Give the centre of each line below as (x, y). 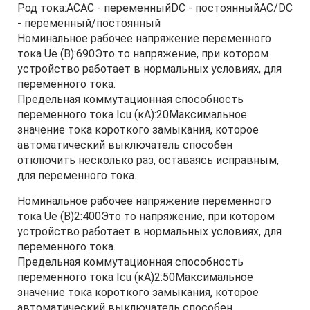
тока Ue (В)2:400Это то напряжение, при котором (146, 216)
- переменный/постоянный (89, 23)
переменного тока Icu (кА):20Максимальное (132, 115)
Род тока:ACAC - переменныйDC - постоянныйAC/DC (155, 8)
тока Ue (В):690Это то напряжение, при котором (143, 54)
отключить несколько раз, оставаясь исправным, (148, 160)
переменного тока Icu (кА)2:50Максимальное (135, 277)
